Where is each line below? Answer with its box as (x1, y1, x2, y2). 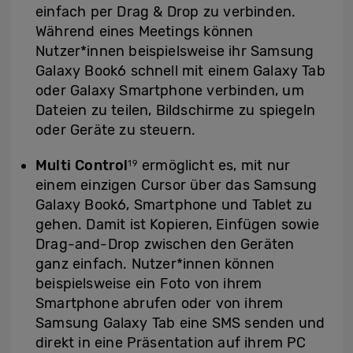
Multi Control (35, 157, 128, 175)
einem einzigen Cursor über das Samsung (35, 176, 318, 195)
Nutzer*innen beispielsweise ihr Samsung (35, 43, 314, 61)
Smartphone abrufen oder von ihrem (35, 295, 284, 313)
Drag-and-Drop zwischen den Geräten (35, 236, 295, 254)
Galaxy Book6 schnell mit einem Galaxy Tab (35, 62, 325, 80)
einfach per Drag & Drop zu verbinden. (35, 3, 296, 21)
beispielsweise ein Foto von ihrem (35, 275, 262, 293)
